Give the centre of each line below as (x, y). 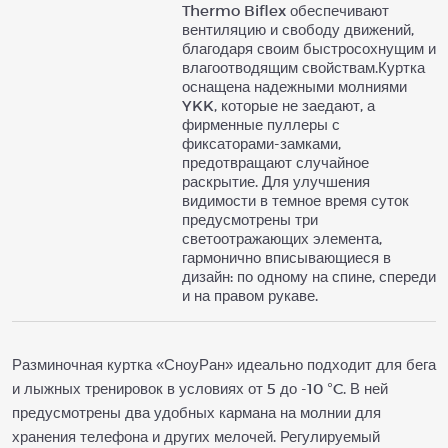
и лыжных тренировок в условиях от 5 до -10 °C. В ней (200, 388)
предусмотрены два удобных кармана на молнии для (196, 412)
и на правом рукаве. (250, 295)
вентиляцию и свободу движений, (298, 29)
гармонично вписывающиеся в (286, 257)
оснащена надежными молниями (294, 86)
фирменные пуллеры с (261, 124)
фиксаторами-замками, (261, 143)
